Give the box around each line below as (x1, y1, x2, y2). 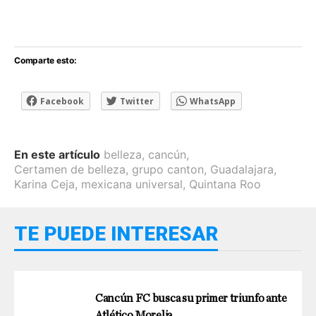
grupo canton (132, 162, 204, 176)
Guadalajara (210, 162, 274, 176)
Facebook (40, 95, 84, 107)
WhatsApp (190, 95, 236, 107)
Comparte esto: (14, 54, 77, 66)
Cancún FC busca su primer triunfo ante (95, 292, 287, 304)
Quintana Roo (189, 176, 261, 191)
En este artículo (14, 147, 100, 162)
